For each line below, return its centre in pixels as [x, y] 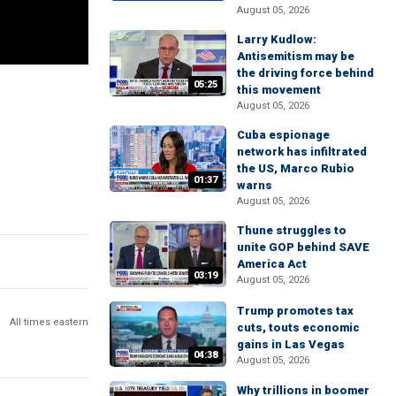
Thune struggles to [292, 231]
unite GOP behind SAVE [303, 247]
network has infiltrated [302, 152]
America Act [272, 264]
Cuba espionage [283, 135]
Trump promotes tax [295, 310]
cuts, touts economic [298, 327]
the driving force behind [305, 73]
